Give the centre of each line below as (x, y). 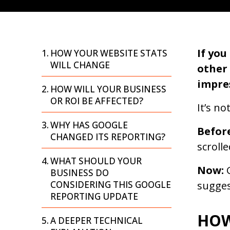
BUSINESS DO (80, 173)
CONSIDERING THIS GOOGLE (111, 185)
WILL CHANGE (80, 65)
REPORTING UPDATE (94, 197)
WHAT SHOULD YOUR (96, 161)
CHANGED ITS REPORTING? (108, 137)
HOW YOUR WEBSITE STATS (109, 53)
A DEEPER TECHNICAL (97, 221)
